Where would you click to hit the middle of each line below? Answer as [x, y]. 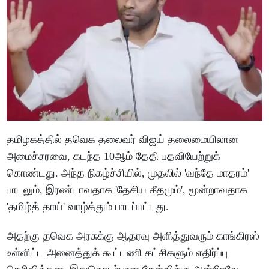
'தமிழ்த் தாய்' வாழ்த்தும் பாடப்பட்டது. [88, 206]
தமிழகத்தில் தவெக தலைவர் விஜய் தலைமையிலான [123, 139]
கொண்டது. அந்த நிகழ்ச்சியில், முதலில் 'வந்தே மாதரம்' [128, 173]
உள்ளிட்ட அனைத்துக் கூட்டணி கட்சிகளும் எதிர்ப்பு [117, 252]
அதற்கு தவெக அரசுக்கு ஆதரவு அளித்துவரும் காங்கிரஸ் [133, 236]
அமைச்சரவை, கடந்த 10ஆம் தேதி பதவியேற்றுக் [114, 156]
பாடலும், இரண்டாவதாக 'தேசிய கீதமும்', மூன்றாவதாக [127, 189]
